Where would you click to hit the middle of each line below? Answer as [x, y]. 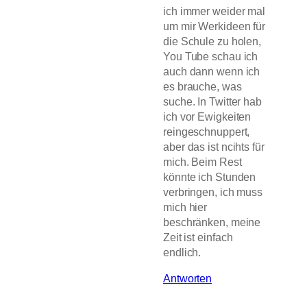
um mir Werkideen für [214, 26]
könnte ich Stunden [210, 176]
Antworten [188, 278]
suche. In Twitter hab [212, 101]
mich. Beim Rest [202, 161]
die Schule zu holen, [212, 41]
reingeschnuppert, [207, 131]
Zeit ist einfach [198, 237]
